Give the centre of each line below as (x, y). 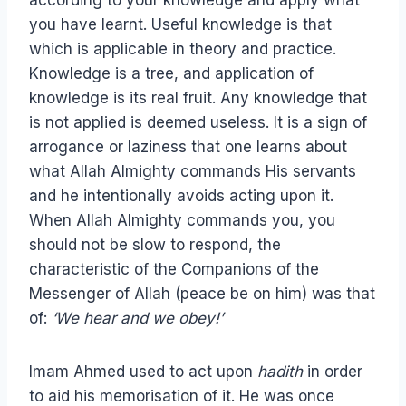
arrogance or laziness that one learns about (188, 147)
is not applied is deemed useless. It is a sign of (198, 123)
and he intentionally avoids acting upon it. (181, 196)
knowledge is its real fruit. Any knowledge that (198, 98)
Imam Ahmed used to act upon (143, 372)
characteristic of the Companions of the (174, 270)
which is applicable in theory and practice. (183, 49)
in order (333, 372)
